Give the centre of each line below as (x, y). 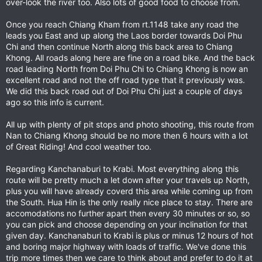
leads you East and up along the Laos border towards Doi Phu (124, 35)
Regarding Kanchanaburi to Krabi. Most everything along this (122, 169)
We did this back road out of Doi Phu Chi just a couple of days (124, 91)
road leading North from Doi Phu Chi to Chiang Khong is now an (127, 69)
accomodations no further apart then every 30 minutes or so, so (128, 213)
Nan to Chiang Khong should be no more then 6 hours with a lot (127, 135)
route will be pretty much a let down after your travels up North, (128, 180)
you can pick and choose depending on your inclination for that (127, 224)
